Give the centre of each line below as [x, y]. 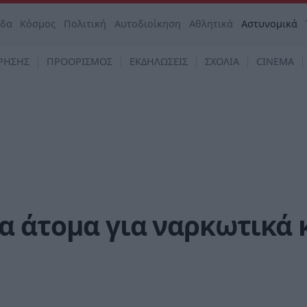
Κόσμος [38, 24]
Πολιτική [85, 24]
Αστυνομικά [269, 24]
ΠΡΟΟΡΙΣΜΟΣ [79, 61]
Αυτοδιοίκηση [148, 24]
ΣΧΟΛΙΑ [222, 61]
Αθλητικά [211, 24]
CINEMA [275, 61]
